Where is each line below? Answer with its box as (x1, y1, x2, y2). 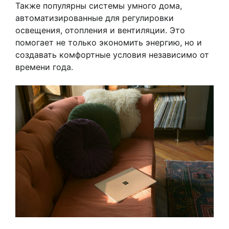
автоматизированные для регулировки (15, 12, 174, 23)
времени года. (15, 61, 73, 72)
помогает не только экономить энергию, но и (15, 37, 202, 48)
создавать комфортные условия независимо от (15, 49, 209, 60)
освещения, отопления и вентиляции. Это (15, 25, 185, 35)
